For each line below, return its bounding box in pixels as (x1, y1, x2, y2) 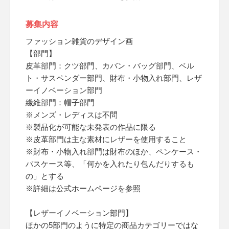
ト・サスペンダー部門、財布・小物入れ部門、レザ (26, 74, 202, 82)
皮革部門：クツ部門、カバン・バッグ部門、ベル (26, 61, 194, 70)
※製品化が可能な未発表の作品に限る (26, 123, 156, 131)
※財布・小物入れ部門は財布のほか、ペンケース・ (26, 147, 202, 156)
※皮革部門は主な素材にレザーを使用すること (26, 135, 187, 144)
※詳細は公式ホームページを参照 (26, 184, 141, 193)
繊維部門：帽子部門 (26, 98, 95, 107)
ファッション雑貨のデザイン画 (26, 37, 133, 45)
